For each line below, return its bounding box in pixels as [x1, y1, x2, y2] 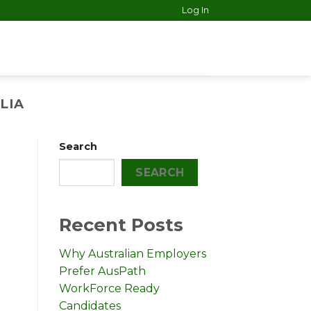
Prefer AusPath [58, 264, 146, 278]
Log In [182, 5, 209, 15]
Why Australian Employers [58, 247, 206, 261]
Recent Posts [58, 214, 183, 236]
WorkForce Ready [58, 282, 160, 296]
